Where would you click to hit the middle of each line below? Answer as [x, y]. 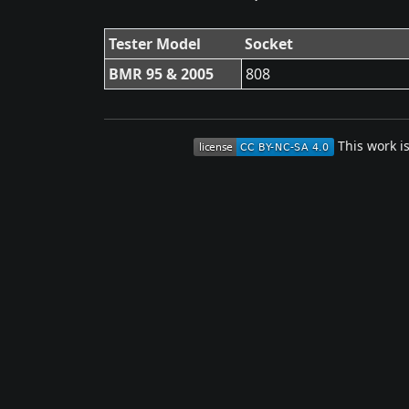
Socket [269, 44]
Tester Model [155, 44]
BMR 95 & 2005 [161, 74]
